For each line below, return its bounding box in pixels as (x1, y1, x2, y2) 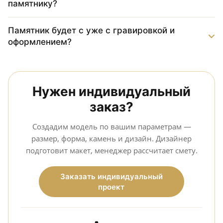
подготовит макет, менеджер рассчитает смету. (25, 145, 198, 155)
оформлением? (8, 37, 72, 47)
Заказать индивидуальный (60, 172, 163, 181)
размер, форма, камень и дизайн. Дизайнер (31, 133, 192, 143)
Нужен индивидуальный (32, 84, 191, 99)
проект (98, 182, 125, 192)
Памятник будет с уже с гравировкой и (8, 25, 175, 35)
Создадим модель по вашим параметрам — (32, 121, 191, 131)
